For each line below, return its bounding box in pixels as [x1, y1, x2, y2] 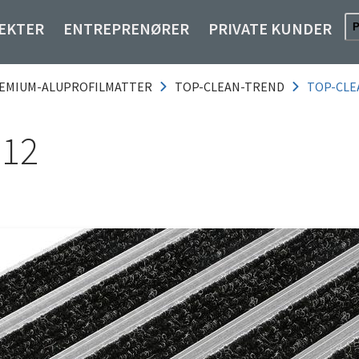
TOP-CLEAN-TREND [175, 79, 284, 95]
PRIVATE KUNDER [208, 18, 332, 38]
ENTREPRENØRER [63, 18, 189, 38]
